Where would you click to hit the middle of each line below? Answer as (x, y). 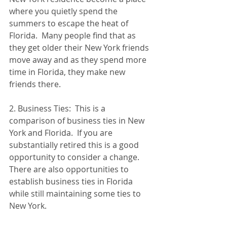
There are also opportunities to (70, 169)
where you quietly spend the (64, 11)
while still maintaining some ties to (76, 194)
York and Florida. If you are (62, 133)
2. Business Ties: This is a (58, 108)
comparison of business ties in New (78, 121)
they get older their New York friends (80, 48)
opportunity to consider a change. (76, 157)
